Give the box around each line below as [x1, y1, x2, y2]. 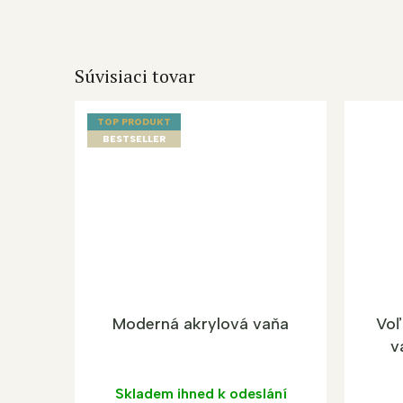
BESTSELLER [103, 133, 166, 146]
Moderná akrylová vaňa [112, 314, 289, 335]
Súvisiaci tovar [75, 63, 195, 88]
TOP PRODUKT [97, 116, 171, 129]
